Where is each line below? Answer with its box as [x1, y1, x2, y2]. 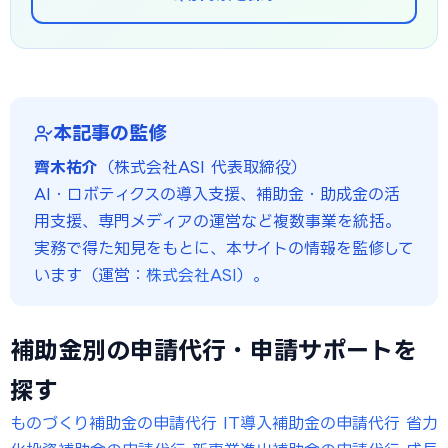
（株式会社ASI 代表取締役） [98, 158, 307, 176]
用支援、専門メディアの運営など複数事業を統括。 [34, 212, 401, 230]
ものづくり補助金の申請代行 [10, 414, 217, 432]
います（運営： [34, 266, 146, 284]
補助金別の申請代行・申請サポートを [10, 337, 417, 363]
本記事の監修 [53, 122, 167, 143]
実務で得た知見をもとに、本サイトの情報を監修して [34, 239, 414, 257]
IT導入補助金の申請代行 [223, 414, 400, 432]
